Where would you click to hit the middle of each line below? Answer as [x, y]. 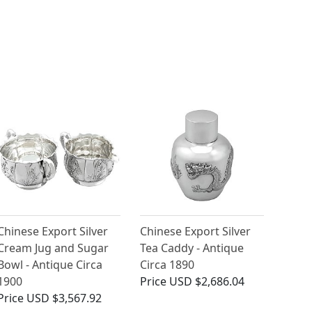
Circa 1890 [167, 265]
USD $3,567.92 [64, 298]
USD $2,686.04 [207, 282]
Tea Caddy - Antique [192, 248]
